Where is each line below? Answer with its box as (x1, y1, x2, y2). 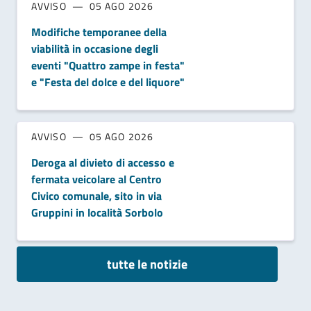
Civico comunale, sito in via (31, 187, 162, 204)
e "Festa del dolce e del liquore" (31, 74, 185, 90)
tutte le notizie (107, 255, 187, 274)
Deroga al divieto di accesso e (31, 154, 174, 171)
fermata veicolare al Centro (31, 171, 162, 187)
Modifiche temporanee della (31, 24, 167, 40)
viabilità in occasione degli (31, 40, 158, 57)
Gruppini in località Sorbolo (31, 204, 163, 221)
